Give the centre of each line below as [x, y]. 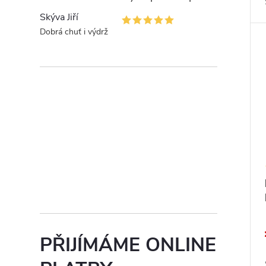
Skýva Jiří [59, 17]
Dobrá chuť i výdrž [74, 32]
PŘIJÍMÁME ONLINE [128, 245]
